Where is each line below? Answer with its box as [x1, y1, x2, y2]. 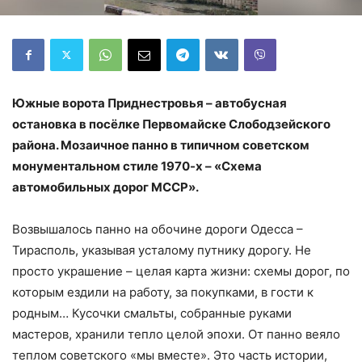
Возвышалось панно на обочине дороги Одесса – [12, 221, 303, 237]
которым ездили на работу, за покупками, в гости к [12, 284, 314, 300]
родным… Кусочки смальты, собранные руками [12, 305, 292, 321]
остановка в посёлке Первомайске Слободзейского [12, 116, 330, 132]
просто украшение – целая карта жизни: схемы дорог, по [12, 263, 350, 279]
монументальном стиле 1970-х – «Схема [12, 158, 262, 174]
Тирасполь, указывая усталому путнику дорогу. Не [12, 242, 311, 258]
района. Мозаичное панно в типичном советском [12, 137, 309, 153]
